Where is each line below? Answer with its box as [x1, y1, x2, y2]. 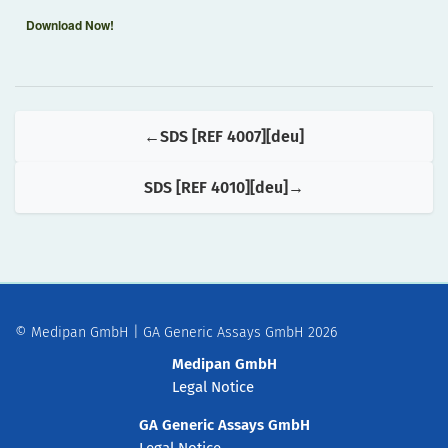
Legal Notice [171, 378, 254, 397]
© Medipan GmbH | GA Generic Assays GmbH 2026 [15, 324, 337, 341]
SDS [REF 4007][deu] [160, 127, 304, 146]
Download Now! [26, 16, 114, 34]
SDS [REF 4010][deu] [144, 178, 288, 197]
